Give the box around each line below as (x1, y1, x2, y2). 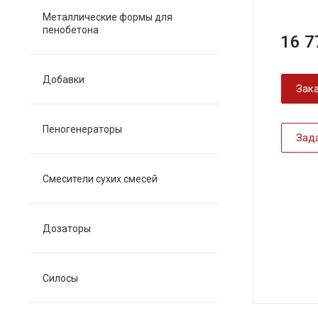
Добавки (43, 74, 84, 85)
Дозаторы (43, 223, 91, 234)
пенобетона (43, 24, 99, 35)
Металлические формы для (43, 11, 172, 23)
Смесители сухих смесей (43, 173, 158, 185)
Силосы (43, 273, 78, 284)
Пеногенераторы (43, 124, 122, 135)
